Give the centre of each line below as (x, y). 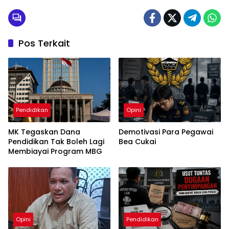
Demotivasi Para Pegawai (166, 132)
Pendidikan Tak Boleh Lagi (56, 141)
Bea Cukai (137, 141)
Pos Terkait (44, 43)
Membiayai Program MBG (55, 151)
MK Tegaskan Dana (44, 132)
